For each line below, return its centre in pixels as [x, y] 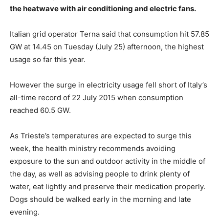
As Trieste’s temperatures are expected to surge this [101, 135]
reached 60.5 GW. [40, 110]
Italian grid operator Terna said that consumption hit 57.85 [109, 34]
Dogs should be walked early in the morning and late [100, 199]
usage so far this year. [48, 59]
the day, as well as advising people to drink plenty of [100, 174]
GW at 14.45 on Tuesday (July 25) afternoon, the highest [107, 46]
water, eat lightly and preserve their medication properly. [108, 186]
